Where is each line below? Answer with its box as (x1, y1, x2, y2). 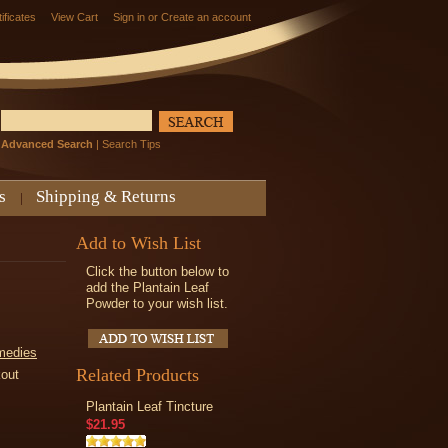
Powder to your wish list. (86, 296, 228, 311)
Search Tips (102, 138, 161, 151)
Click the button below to (86, 264, 229, 279)
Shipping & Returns (36, 187, 176, 206)
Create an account (161, 11, 251, 23)
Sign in (113, 11, 145, 23)
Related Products (76, 365, 199, 385)
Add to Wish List (76, 233, 201, 253)
